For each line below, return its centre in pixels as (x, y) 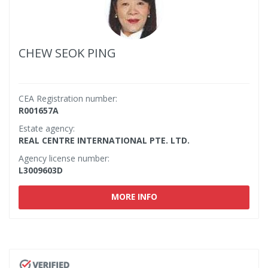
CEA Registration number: (68, 98)
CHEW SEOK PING (67, 53)
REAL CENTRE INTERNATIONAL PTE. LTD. (104, 140)
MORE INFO (134, 197)
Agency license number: (64, 158)
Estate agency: (47, 128)
